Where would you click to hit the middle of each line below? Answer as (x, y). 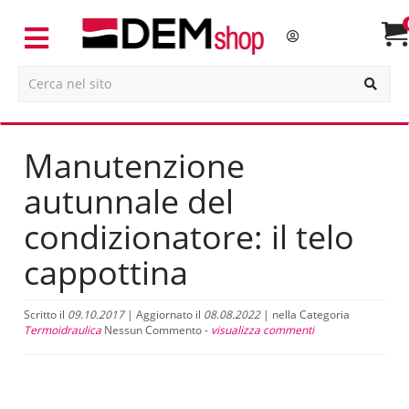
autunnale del (129, 201)
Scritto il (46, 314)
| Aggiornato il (164, 314)
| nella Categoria (305, 314)
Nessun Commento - (157, 330)
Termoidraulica (63, 330)
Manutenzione (134, 165)
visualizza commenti (262, 330)
